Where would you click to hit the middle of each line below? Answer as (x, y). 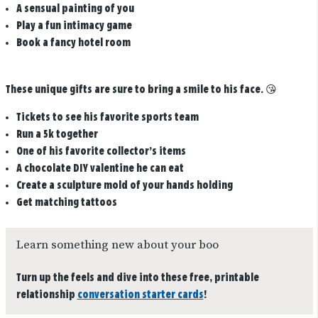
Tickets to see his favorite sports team (107, 118)
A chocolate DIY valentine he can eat (100, 169)
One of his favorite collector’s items (101, 152)
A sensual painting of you (75, 9)
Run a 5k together (57, 135)
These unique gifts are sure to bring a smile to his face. (134, 90)
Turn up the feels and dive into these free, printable (137, 278)
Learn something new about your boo (117, 245)
